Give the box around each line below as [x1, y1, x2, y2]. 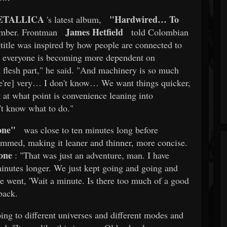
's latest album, [44, 13, 101, 25]
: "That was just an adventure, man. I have [12, 148, 169, 161]
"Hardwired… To [109, 12, 179, 26]
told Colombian [129, 25, 188, 38]
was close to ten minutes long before [21, 123, 158, 136]
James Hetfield [65, 25, 123, 39]
